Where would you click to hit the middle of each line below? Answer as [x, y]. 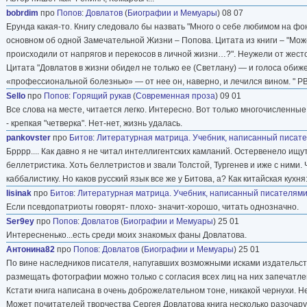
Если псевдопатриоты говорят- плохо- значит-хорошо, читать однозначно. [152, 207]
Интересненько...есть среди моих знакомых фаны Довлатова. [126, 235]
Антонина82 [30, 249]
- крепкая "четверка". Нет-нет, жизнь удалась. [94, 123]
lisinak [19, 193]
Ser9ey [20, 221]
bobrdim [22, 13]
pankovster [28, 137]
